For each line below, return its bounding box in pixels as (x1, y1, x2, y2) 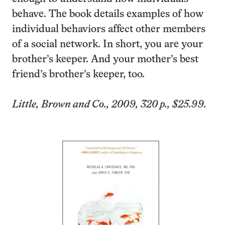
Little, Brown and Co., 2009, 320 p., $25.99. (12, 100, 206, 109)
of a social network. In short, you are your (12, 40, 203, 49)
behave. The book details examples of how (12, 10, 203, 19)
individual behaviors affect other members (12, 25, 205, 34)
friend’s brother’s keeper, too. (12, 70, 145, 79)
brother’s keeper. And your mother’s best (12, 55, 198, 64)
